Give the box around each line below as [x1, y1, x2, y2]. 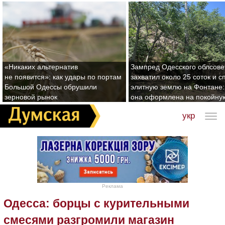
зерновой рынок [5, 93, 57, 101]
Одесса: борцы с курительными [4, 197, 189, 210]
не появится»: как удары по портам [5, 73, 122, 81]
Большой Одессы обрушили [5, 83, 97, 91]
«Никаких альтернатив [5, 63, 78, 71]
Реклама [102, 183, 123, 189]
